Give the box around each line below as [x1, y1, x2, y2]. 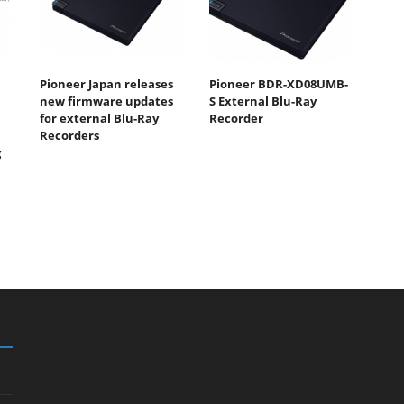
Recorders [40, 126, 99, 143]
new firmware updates [40, 92, 173, 109]
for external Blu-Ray [40, 109, 159, 126]
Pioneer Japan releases [40, 75, 173, 92]
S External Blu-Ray [208, 92, 317, 109]
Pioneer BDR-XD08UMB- [208, 75, 348, 92]
